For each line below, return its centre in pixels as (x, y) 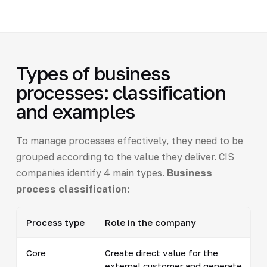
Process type (55, 222)
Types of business (93, 73)
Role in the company (150, 222)
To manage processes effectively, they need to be (129, 140)
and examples (75, 111)
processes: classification (121, 92)
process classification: (73, 189)
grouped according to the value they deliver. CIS (125, 156)
